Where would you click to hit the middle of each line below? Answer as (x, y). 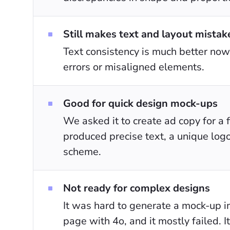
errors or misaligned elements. (134, 67)
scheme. (82, 152)
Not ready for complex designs (137, 188)
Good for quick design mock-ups (140, 103)
